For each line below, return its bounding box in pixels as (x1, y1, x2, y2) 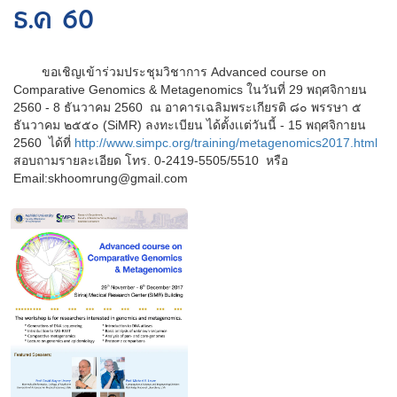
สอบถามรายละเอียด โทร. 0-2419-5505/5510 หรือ (13, 152, 288, 167)
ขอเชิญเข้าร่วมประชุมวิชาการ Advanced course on (13, 64, 326, 79)
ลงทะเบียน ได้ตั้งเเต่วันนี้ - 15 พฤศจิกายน (145, 117, 366, 132)
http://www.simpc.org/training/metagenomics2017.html (74, 135, 378, 150)
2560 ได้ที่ (13, 135, 74, 150)
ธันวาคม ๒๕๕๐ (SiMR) (13, 117, 145, 132)
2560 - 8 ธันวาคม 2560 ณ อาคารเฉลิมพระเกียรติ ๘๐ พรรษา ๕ (13, 99, 362, 114)
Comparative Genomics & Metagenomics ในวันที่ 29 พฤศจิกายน (13, 82, 367, 97)
